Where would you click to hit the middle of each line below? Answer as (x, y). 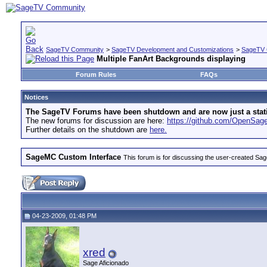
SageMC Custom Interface (73, 157)
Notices (36, 97)
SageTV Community (75, 49)
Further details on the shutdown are (88, 130)
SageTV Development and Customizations (173, 49)
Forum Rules (96, 74)
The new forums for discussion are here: (96, 121)
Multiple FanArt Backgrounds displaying (171, 59)
